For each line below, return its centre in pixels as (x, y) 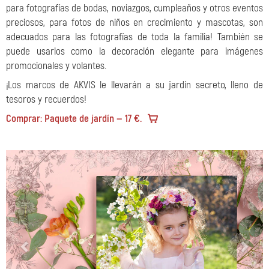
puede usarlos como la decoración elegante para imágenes (134, 51)
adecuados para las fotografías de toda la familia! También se (134, 37)
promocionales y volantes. (56, 65)
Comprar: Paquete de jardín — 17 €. (74, 118)
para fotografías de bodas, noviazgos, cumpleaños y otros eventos (134, 8)
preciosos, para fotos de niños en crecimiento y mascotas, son (134, 22)
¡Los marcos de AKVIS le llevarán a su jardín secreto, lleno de (134, 85)
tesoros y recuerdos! (46, 99)
